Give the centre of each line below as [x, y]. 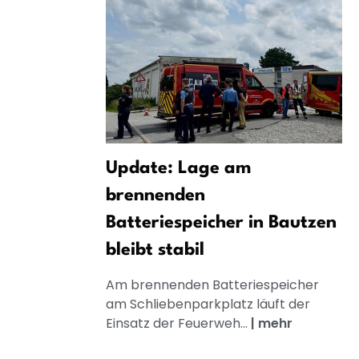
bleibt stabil [155, 250]
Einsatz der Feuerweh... [178, 324]
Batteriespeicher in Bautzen [221, 223]
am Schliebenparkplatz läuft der [208, 305]
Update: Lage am [178, 169]
